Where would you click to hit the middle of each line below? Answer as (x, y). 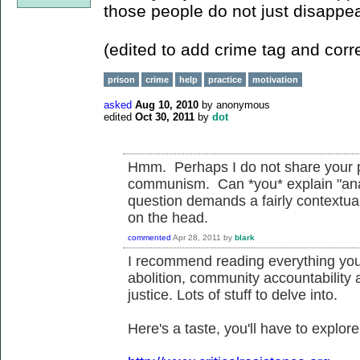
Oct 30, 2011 (165, 117)
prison (121, 80)
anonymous (243, 105)
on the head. (168, 218)
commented (149, 238)
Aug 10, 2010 (167, 105)
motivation (275, 80)
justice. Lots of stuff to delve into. (233, 295)
